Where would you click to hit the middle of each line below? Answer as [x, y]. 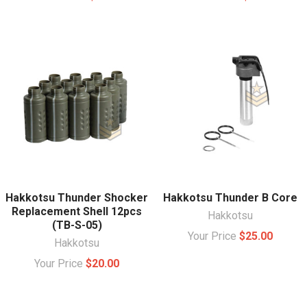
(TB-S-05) [77, 225]
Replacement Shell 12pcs [77, 211]
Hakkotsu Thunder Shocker [77, 197]
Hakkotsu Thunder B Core [230, 197]
